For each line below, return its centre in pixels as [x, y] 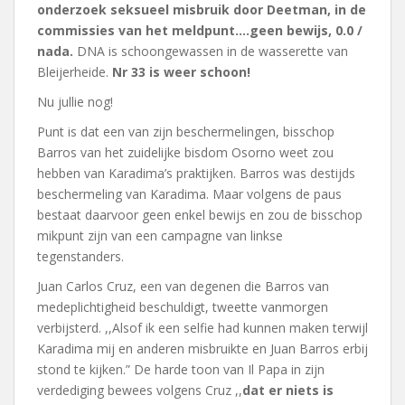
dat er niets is [288, 390]
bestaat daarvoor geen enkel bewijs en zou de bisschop [200, 215]
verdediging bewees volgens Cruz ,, [140, 390]
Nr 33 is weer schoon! [181, 72]
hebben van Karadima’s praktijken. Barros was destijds [196, 173]
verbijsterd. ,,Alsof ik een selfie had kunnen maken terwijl [202, 328]
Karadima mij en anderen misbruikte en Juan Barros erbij [202, 348]
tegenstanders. [80, 256]
